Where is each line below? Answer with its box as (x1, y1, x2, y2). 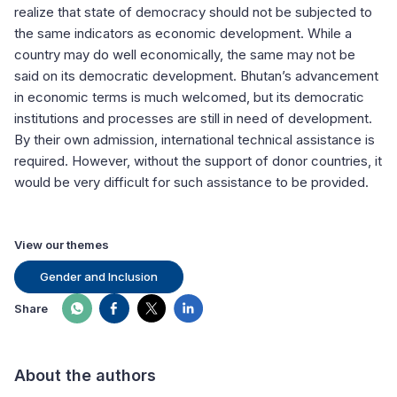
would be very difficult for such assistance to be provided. (14, 173, 369, 191)
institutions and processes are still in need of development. (14, 109, 372, 127)
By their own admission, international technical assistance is (14, 130, 375, 148)
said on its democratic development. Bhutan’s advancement (14, 66, 378, 84)
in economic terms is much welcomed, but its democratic (14, 88, 364, 105)
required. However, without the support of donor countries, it (14, 152, 382, 169)
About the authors (14, 365, 156, 385)
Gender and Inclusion (40, 269, 158, 284)
